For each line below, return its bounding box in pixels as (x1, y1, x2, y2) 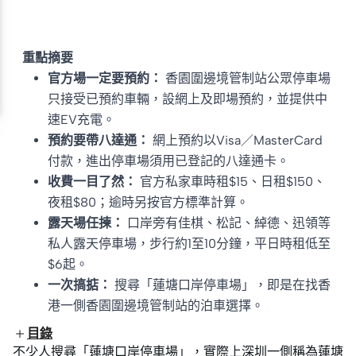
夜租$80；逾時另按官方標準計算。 (48, 195, 249, 210)
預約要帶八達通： (48, 133, 149, 148)
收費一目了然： (48, 174, 140, 189)
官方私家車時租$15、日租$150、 (140, 174, 326, 189)
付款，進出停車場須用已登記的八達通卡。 (48, 153, 289, 168)
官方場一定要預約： (48, 71, 165, 86)
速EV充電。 (48, 112, 115, 127)
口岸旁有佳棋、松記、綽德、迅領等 (127, 215, 331, 230)
